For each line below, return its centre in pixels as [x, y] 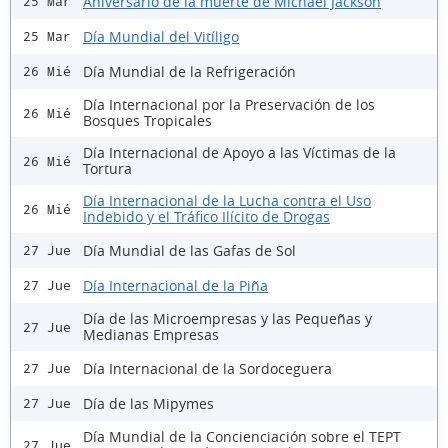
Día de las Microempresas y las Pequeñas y [227, 319]
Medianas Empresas [151, 335]
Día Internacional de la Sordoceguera [207, 368]
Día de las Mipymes [148, 403]
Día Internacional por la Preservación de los [229, 105]
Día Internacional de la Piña [175, 285]
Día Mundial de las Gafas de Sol [189, 250]
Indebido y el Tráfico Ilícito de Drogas [206, 217]
